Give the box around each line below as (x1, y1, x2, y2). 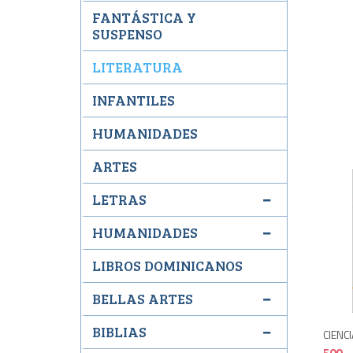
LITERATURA (92, 58, 183, 76)
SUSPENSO (92, 24, 162, 43)
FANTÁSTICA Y (92, 8, 196, 27)
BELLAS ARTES (92, 289, 193, 308)
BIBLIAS (92, 322, 147, 341)
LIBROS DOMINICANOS (92, 256, 243, 275)
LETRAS (92, 190, 147, 209)
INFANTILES (92, 91, 175, 110)
